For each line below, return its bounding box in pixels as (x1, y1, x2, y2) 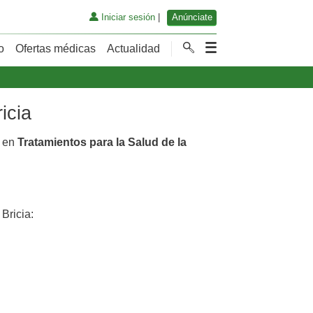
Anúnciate (171, 12, 212, 23)
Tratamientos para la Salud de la (17, 136, 187, 148)
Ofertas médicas (15, 42, 96, 54)
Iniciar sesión (98, 12, 155, 23)
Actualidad (107, 42, 160, 54)
